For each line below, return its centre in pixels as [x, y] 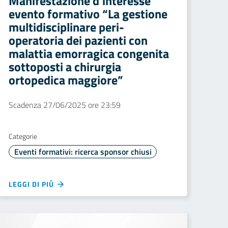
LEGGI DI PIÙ [32, 184]
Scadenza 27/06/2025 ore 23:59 [65, 105]
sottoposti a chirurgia [65, 67]
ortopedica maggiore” [66, 80]
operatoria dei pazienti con [78, 40]
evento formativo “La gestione [88, 14]
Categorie [23, 136]
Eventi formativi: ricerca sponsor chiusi [83, 152]
